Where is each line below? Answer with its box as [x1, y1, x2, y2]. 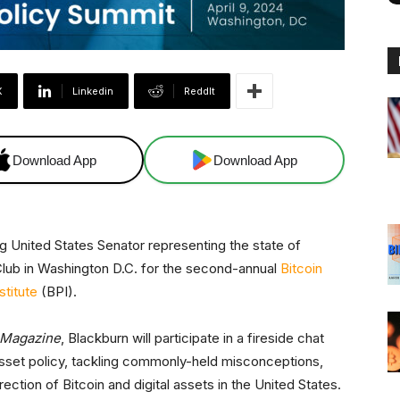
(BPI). [37, 283, 77, 301]
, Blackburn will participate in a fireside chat [61, 329, 324, 347]
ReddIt [184, 85, 215, 98]
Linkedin [72, 85, 113, 98]
